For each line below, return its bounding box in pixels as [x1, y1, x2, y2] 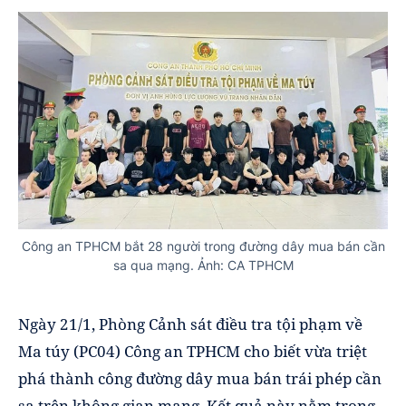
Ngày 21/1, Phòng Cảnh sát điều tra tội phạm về [18, 314, 362, 335]
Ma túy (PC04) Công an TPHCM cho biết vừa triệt [18, 341, 367, 362]
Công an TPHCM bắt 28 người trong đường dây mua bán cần [21, 237, 385, 254]
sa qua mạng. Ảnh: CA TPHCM [112, 256, 294, 273]
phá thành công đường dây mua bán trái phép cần [18, 368, 382, 390]
